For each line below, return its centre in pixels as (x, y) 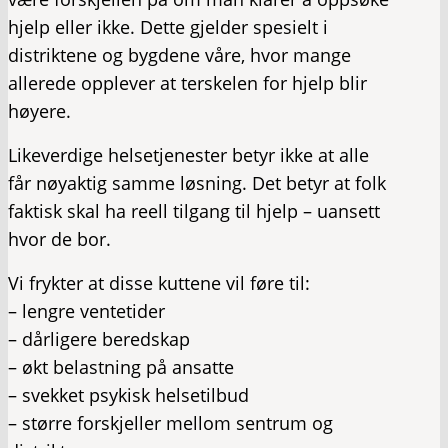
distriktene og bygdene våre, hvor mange (179, 55)
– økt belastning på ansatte (121, 367)
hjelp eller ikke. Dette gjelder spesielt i (168, 27)
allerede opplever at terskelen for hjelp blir (187, 83)
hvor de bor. (59, 239)
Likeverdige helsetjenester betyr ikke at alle (188, 155)
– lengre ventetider (86, 311)
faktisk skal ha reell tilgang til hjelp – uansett (194, 211)
